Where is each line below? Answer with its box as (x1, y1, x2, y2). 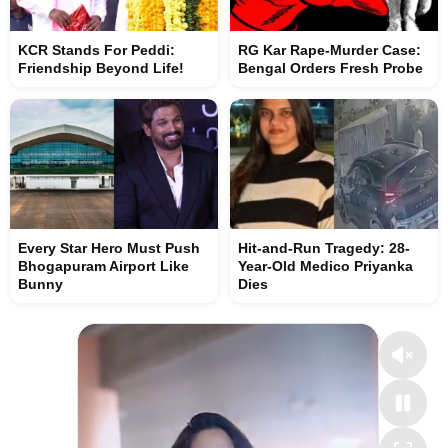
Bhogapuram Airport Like (18, 257, 189, 274)
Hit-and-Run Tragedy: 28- (238, 239, 410, 256)
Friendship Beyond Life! (18, 59, 184, 76)
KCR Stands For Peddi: (18, 41, 175, 58)
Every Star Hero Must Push (18, 239, 200, 256)
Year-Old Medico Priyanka (238, 257, 413, 274)
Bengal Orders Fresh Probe (238, 59, 423, 76)
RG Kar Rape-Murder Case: (238, 41, 421, 58)
